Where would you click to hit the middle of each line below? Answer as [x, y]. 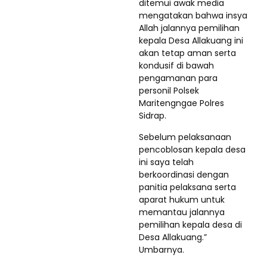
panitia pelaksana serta [187, 187]
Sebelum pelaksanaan [185, 137]
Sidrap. [153, 115]
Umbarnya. [162, 249]
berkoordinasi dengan [184, 174]
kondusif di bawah [176, 65]
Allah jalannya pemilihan [189, 28]
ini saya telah [166, 162]
